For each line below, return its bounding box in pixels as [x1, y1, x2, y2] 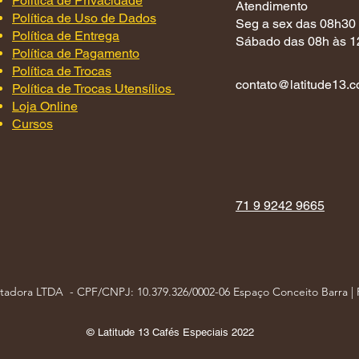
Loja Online [12, 99, 78, 115]
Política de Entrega [12, 28, 119, 44]
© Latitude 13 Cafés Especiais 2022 [86, 326, 254, 339]
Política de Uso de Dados [12, 10, 156, 26]
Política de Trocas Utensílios [12, 81, 171, 97]
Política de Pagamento [12, 46, 139, 62]
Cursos [12, 116, 53, 132]
